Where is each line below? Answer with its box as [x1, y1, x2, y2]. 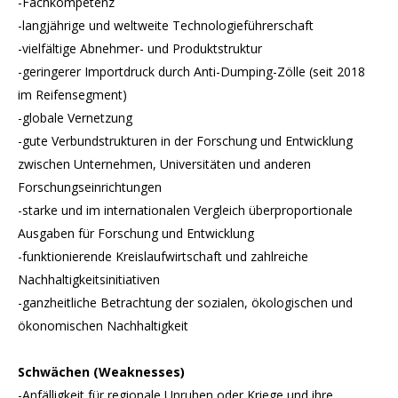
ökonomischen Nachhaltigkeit [18, 317, 188, 334]
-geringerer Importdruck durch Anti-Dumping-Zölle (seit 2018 [18, 63, 365, 80]
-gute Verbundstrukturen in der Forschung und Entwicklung [18, 132, 353, 149]
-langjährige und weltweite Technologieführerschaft [18, 17, 314, 34]
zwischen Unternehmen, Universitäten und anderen [18, 155, 311, 172]
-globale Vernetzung [18, 109, 132, 126]
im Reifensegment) [18, 86, 127, 103]
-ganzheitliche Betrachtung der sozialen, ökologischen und [18, 294, 353, 311]
